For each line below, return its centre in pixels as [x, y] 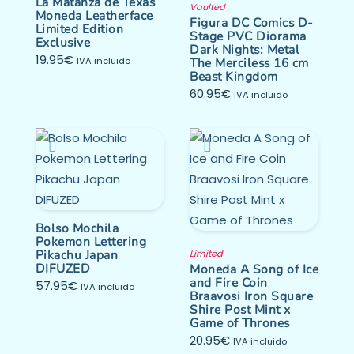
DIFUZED [63, 269]
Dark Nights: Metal [245, 50]
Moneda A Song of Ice [254, 269]
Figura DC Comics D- [252, 23]
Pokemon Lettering [91, 242]
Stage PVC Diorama [248, 36]
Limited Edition [79, 29]
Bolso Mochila [77, 228]
